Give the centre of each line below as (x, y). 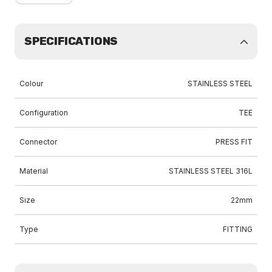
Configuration (44, 113)
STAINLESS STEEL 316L (211, 171)
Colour (31, 83)
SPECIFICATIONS (71, 41)
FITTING (238, 229)
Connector (38, 142)
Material (34, 171)
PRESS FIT (234, 142)
